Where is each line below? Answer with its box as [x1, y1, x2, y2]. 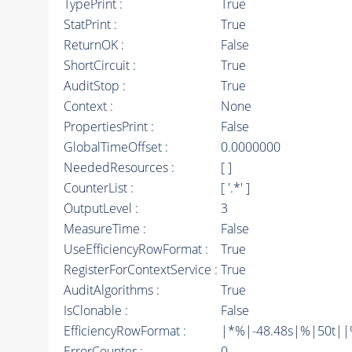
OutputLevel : [63, 200, 138, 218]
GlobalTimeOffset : [63, 138, 168, 156]
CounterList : [63, 179, 134, 197]
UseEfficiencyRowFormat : [63, 240, 208, 258]
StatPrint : [63, 16, 117, 34]
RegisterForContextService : [63, 261, 218, 279]
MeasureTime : [63, 220, 146, 238]
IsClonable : [63, 302, 128, 320]
